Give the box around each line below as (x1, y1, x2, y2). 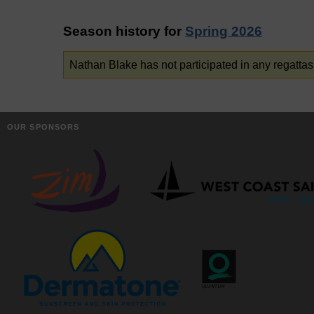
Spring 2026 (185, 23, 262, 39)
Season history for (63, 23, 185, 39)
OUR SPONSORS (7, 122, 80, 131)
